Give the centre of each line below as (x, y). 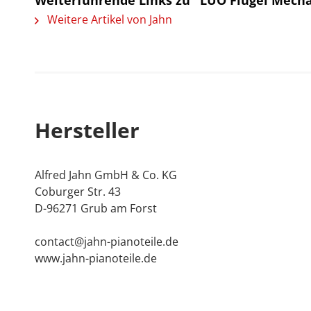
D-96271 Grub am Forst (96, 208)
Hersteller (87, 130)
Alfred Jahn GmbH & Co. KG (106, 175)
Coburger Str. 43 (78, 192)
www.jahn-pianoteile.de (96, 258)
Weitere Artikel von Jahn (108, 19)
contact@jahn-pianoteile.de (107, 242)
